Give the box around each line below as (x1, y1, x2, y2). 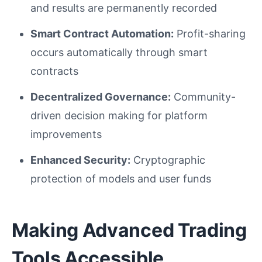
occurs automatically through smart (30, 46, 208, 58)
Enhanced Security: (30, 153, 130, 166)
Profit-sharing (174, 27, 246, 40)
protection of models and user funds (30, 172, 211, 185)
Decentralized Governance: (30, 90, 171, 103)
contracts (30, 64, 78, 77)
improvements (30, 127, 102, 140)
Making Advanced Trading (12, 218, 247, 242)
